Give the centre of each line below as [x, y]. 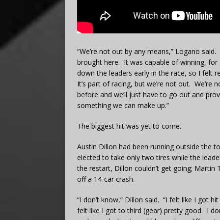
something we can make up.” [123, 105]
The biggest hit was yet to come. [129, 126]
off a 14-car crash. [106, 179]
